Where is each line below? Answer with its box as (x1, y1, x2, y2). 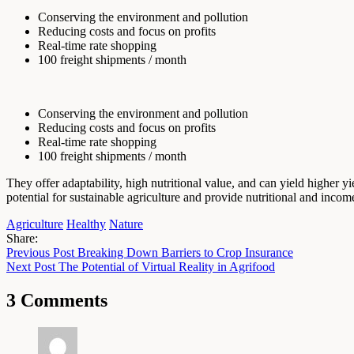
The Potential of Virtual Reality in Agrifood (58, 259, 275, 273)
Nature (109, 217, 143, 231)
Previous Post (6, 245, 77, 259)
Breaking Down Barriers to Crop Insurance (77, 245, 293, 259)
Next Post (6, 259, 55, 273)
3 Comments (6, 289, 107, 311)
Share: (6, 231, 38, 245)
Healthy (66, 217, 106, 231)
